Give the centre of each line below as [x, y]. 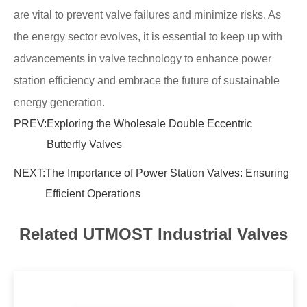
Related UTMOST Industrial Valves [153, 234]
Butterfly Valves [84, 144]
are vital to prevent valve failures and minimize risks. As [147, 14]
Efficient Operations [93, 193]
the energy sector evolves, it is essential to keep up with [148, 36]
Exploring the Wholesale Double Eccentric [149, 123]
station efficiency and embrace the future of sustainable [147, 80]
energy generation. [59, 102]
